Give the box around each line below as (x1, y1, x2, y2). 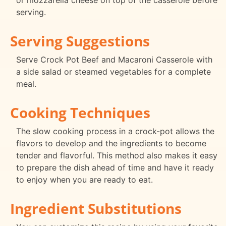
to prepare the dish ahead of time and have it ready (16, 162, 214, 173)
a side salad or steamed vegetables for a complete (16, 66, 211, 77)
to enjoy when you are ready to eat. (16, 174, 153, 185)
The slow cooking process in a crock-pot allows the (16, 126, 214, 136)
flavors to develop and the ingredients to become (16, 138, 206, 148)
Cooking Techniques (10, 102, 150, 122)
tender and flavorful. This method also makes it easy (16, 150, 217, 160)
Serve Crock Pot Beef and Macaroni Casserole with (16, 54, 212, 65)
